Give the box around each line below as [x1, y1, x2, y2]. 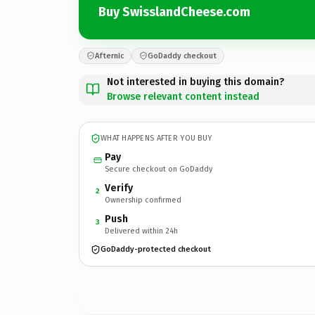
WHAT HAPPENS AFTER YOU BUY [101, 134, 212, 143]
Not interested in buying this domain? [107, 75, 284, 88]
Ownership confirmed [105, 195, 181, 205]
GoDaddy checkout [148, 51, 217, 60]
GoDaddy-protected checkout [101, 245, 211, 254]
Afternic [95, 51, 124, 60]
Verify [105, 181, 133, 194]
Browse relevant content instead [107, 90, 259, 103]
